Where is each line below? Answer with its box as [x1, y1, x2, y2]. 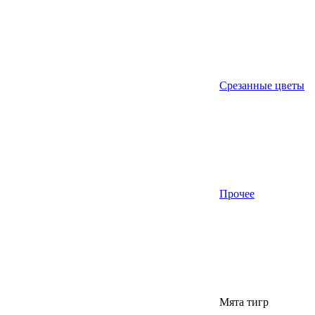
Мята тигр [219, 296, 269, 308]
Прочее [219, 188, 255, 200]
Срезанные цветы [219, 79, 304, 91]
